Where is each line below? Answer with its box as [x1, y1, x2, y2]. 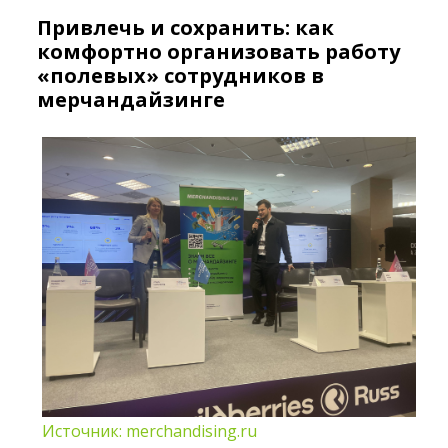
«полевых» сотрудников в [37, 62, 325, 90]
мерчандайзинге [37, 86, 226, 114]
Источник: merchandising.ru [42, 420, 258, 443]
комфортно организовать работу [37, 38, 401, 66]
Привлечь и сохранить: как [37, 14, 335, 42]
